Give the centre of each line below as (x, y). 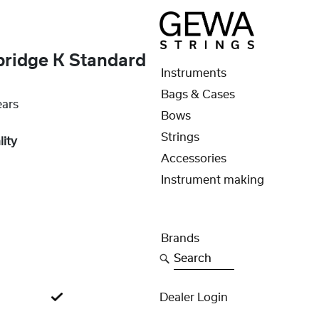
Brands (180, 239)
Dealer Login (194, 297)
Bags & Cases (198, 95)
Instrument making (212, 180)
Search (192, 255)
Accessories (193, 159)
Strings (180, 137)
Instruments (193, 73)
